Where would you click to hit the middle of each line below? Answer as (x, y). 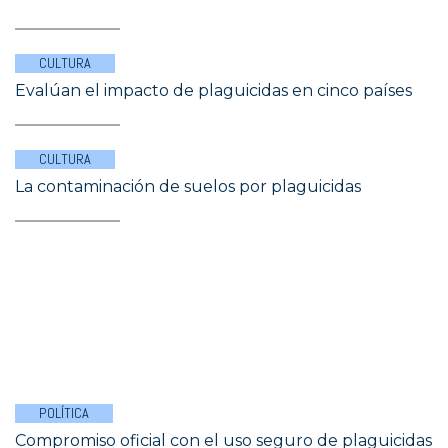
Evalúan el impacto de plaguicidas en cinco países (213, 90)
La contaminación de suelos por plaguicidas (188, 186)
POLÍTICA (64, 413)
